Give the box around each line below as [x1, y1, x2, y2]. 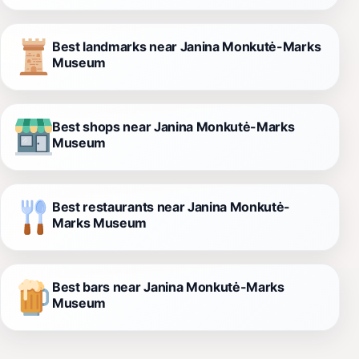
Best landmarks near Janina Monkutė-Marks [52, 38, 321, 54]
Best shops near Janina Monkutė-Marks [52, 118, 295, 135]
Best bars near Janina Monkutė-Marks [52, 278, 284, 295]
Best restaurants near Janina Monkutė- [52, 198, 291, 215]
